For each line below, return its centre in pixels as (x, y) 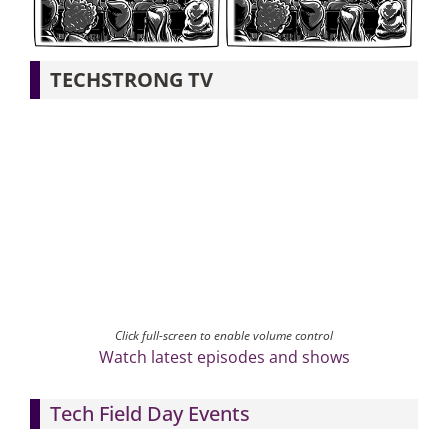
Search (43, 107)
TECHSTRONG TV (131, 79)
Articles (46, 54)
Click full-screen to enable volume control (224, 335)
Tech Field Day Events (149, 413)
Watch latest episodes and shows (224, 356)
